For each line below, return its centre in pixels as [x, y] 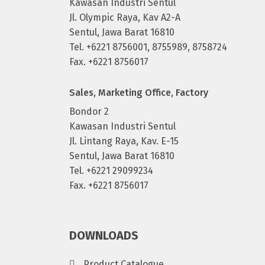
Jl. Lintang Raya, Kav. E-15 [124, 141]
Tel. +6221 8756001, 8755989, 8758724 [148, 47]
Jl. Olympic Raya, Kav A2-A [125, 17]
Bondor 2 [89, 112]
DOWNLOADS [104, 235]
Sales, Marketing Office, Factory [139, 93]
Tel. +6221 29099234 [111, 171]
